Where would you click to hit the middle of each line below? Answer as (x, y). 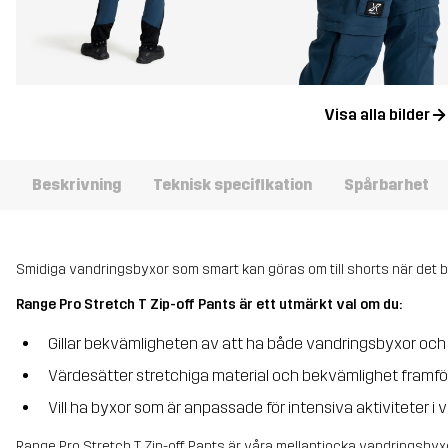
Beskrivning (76, 185)
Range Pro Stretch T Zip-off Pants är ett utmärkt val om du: (209, 304)
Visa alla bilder (376, 115)
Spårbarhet (386, 185)
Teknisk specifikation (232, 185)
